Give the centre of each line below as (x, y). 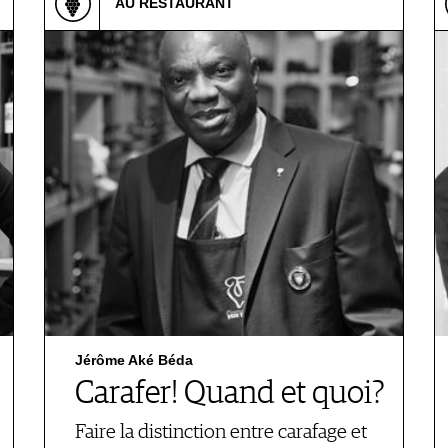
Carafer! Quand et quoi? (230, 394)
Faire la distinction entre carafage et (221, 432)
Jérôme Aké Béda (134, 360)
